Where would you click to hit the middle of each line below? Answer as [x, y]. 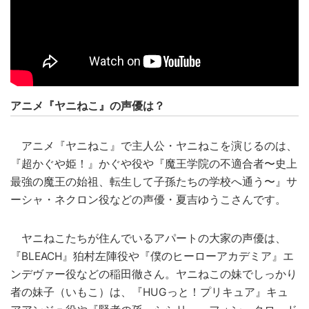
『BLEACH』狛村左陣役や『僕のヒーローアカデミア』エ [152, 256]
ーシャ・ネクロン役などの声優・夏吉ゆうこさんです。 [148, 199]
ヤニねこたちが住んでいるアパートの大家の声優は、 [148, 238]
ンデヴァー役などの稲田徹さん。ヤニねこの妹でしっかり [154, 274]
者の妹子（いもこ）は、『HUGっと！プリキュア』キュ [149, 292]
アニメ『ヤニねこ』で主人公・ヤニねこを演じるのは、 [154, 146]
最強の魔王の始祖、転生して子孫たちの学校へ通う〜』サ [154, 181]
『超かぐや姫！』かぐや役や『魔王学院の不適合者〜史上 [154, 163]
